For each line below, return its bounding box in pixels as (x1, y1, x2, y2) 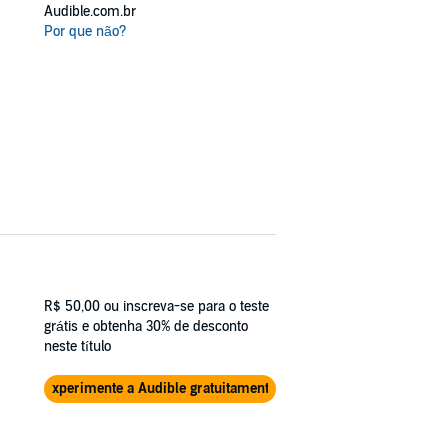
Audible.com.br (44, 3, 136, 20)
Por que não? (44, 23, 127, 40)
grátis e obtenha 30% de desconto (44, 317, 248, 335)
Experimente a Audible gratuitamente (44, 379, 276, 397)
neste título (44, 337, 111, 355)
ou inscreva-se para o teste (104, 297, 269, 315)
